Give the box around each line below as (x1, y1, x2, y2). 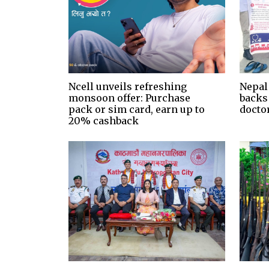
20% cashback (68, 114, 139, 127)
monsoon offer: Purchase (68, 91, 190, 104)
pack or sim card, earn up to (68, 103, 205, 115)
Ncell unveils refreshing (68, 80, 187, 92)
